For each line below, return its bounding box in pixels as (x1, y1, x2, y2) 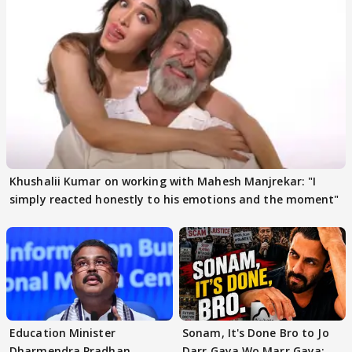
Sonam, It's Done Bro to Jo (182, 325, 329, 341)
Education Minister (9, 325, 115, 341)
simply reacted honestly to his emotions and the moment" (9, 191, 339, 207)
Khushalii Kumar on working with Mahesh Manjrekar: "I (9, 173, 317, 189)
